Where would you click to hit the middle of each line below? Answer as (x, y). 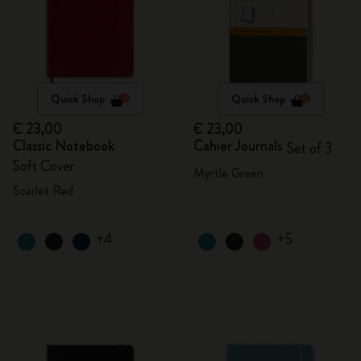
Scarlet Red (43, 191)
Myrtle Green (228, 173)
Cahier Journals (238, 146)
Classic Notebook (64, 146)
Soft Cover (44, 166)
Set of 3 (309, 148)
